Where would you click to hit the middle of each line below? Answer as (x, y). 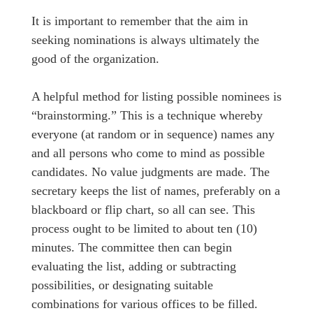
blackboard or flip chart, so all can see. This (143, 209)
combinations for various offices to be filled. (145, 304)
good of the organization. (95, 58)
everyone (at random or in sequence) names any (153, 134)
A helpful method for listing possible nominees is (156, 96)
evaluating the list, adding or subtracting (134, 266)
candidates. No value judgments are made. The (151, 172)
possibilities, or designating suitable (122, 285)
